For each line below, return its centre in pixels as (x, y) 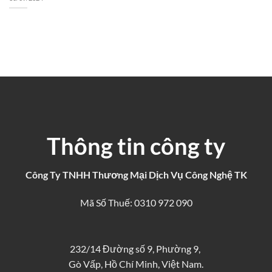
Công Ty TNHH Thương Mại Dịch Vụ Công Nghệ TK (136, 174)
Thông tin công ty (136, 146)
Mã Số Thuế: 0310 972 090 (136, 202)
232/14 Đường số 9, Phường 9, (136, 248)
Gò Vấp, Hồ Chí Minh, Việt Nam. (136, 263)
